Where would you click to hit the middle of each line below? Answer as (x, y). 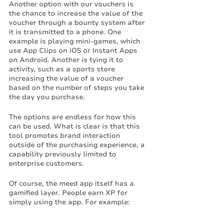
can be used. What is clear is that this (75, 126)
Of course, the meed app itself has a (72, 184)
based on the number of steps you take (77, 88)
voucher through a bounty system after (78, 23)
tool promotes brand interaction (66, 136)
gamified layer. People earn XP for (69, 193)
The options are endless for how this (73, 117)
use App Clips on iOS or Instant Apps (74, 51)
